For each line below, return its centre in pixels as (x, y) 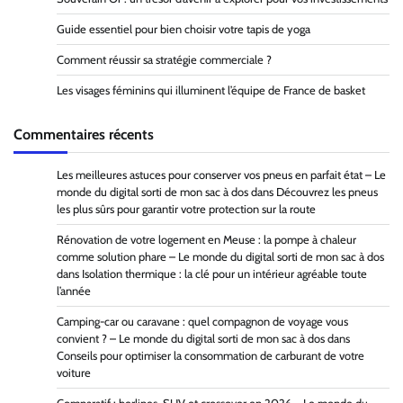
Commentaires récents (84, 134)
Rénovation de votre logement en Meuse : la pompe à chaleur (206, 240)
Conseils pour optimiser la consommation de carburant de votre (210, 356)
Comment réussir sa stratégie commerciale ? (164, 60)
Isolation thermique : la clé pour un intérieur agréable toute (224, 274)
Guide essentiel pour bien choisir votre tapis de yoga (184, 30)
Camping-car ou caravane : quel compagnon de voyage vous (202, 322)
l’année (74, 291)
